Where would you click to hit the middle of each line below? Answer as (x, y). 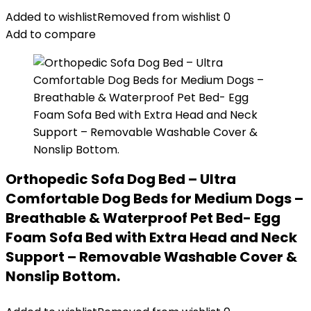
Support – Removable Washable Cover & (151, 257)
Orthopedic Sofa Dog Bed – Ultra (121, 179)
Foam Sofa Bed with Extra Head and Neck (151, 237)
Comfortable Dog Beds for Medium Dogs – (154, 199)
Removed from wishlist (159, 17)
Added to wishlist (51, 17)
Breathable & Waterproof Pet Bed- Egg (143, 218)
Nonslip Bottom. (63, 276)
